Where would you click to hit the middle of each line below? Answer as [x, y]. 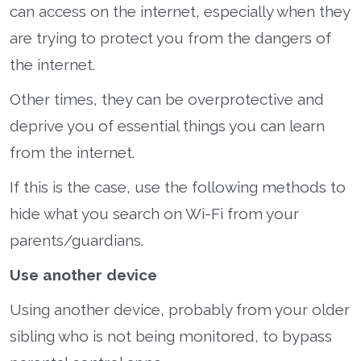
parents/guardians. [77, 240]
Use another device [83, 274]
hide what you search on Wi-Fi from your [154, 213]
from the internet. [72, 152]
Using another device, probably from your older [180, 309]
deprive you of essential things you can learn [167, 125]
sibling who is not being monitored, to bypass [171, 336]
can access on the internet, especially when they [180, 11]
